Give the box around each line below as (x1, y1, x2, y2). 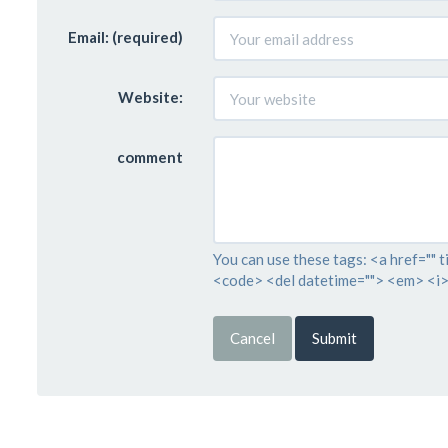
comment (116, 148, 183, 166)
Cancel (229, 329, 275, 347)
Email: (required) (67, 28, 183, 46)
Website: (117, 88, 183, 106)
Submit (311, 329, 357, 347)
